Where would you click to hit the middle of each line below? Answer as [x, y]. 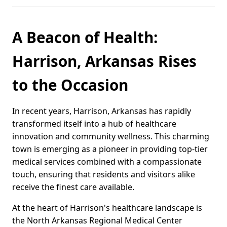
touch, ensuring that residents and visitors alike [104, 175]
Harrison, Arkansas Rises [104, 61]
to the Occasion [70, 85]
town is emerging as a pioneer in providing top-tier [110, 149]
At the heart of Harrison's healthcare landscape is [107, 208]
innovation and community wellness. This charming [111, 137]
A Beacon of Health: [85, 37]
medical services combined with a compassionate [107, 162]
